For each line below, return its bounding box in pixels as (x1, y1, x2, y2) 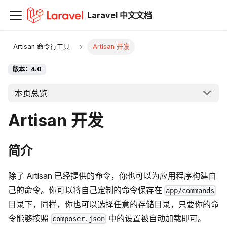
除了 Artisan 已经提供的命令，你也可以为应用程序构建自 (8, 170, 216, 181)
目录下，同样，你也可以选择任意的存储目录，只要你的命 (8, 199, 219, 209)
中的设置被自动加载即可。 (106, 213, 206, 223)
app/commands (166, 186, 215, 195)
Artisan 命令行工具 (13, 43, 70, 51)
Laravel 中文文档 (87, 10, 153, 20)
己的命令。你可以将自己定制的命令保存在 (8, 184, 164, 195)
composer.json (52, 215, 105, 223)
